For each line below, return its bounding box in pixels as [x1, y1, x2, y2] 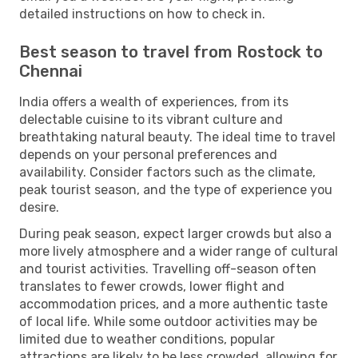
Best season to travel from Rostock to [19, 42, 323, 62]
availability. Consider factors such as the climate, [19, 164, 316, 180]
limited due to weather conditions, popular [19, 331, 275, 347]
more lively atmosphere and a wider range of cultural [19, 243, 338, 259]
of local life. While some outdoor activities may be [19, 313, 317, 329]
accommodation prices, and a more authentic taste [19, 296, 328, 312]
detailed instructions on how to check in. [19, 6, 265, 22]
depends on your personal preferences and [19, 146, 277, 162]
